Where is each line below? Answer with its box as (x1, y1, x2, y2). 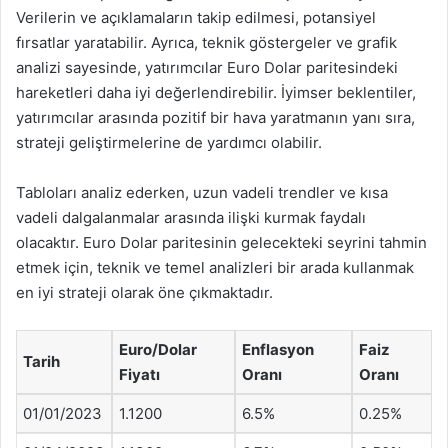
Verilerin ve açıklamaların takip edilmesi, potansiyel (16, 8, 376, 27)
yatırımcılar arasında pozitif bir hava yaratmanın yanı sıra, (16, 108, 415, 127)
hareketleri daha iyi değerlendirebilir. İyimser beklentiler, (16, 83, 416, 102)
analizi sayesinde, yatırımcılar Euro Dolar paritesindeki (16, 58, 398, 77)
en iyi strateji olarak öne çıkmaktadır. (16, 283, 273, 302)
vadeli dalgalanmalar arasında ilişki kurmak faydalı (16, 208, 366, 227)
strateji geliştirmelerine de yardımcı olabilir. (16, 133, 322, 152)
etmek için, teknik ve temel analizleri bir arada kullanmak (16, 258, 414, 277)
